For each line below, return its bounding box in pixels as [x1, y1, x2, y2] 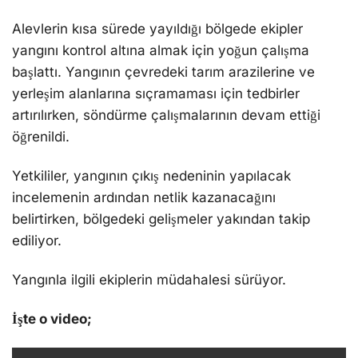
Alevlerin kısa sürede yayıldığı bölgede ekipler [12, 20, 303, 37]
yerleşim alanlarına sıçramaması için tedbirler [12, 85, 300, 101]
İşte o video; [12, 311, 92, 328]
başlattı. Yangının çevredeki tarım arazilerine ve [12, 63, 315, 80]
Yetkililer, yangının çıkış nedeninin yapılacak [12, 167, 291, 184]
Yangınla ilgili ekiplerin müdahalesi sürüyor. [12, 272, 286, 288]
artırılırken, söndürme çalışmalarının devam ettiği [12, 106, 320, 123]
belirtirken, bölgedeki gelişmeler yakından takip [12, 210, 310, 227]
